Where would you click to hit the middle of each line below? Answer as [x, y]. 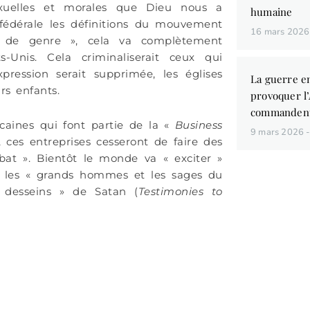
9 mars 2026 [278, 132]
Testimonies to [180, 191]
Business [199, 125]
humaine [271, 11]
